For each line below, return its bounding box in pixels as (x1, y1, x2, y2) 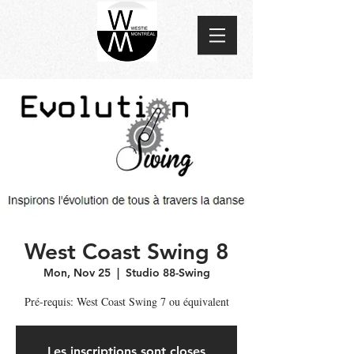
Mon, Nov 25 (43, 265, 111, 280)
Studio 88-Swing (125, 265, 210, 280)
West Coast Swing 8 (24, 238, 229, 265)
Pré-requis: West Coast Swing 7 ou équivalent (24, 294, 229, 309)
